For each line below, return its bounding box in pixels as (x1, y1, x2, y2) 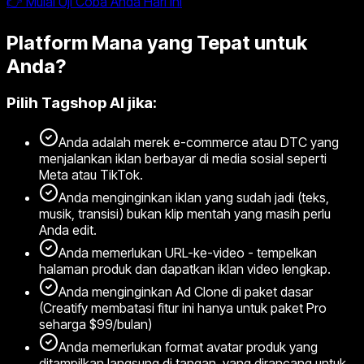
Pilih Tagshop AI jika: (6, 93, 157, 113)
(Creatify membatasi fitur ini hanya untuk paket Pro (39, 300, 327, 317)
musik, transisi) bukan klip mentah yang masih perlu (39, 206, 331, 223)
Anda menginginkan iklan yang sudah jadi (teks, (58, 189, 329, 206)
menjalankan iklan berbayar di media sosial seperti (39, 150, 327, 167)
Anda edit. (39, 222, 97, 239)
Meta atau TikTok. (39, 167, 143, 184)
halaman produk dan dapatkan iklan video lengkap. (39, 261, 331, 278)
